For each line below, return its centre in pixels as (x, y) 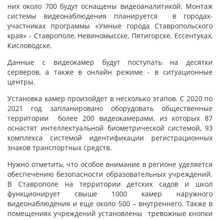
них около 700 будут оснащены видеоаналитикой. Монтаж (110, 6)
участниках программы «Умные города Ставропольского (110, 26)
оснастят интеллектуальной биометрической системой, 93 (110, 128)
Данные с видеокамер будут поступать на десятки (110, 62)
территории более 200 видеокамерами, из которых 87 (110, 118)
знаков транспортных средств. (62, 148)
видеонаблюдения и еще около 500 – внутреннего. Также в (110, 204)
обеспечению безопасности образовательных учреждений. (110, 174)
